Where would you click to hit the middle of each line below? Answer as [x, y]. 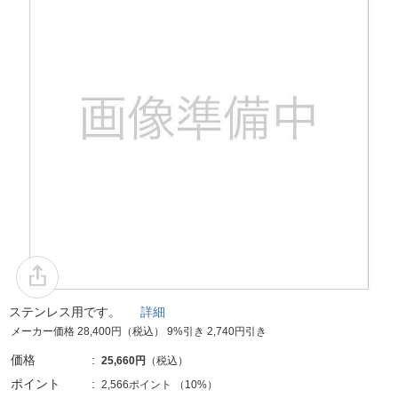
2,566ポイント [136, 385]
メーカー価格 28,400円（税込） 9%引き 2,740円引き [139, 331]
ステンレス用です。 [75, 312]
